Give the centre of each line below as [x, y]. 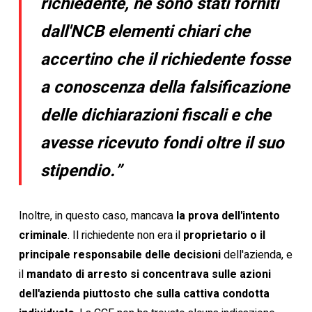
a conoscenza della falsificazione [165, 87]
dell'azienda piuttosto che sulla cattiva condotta [144, 294]
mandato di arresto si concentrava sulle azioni [148, 274]
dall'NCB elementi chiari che [146, 32]
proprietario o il [224, 235]
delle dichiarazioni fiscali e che [156, 115]
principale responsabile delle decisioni [119, 255]
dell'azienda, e [256, 255]
